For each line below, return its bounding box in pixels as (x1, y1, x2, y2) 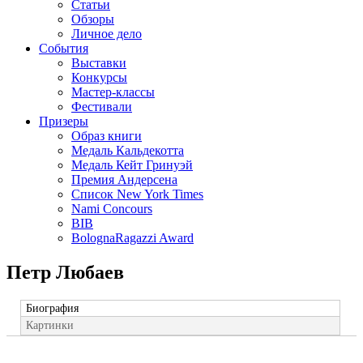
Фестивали (71, 100, 132, 113)
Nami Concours (71, 202, 152, 216)
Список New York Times (71, 187, 203, 201)
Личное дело (71, 27, 142, 41)
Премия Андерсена (71, 173, 177, 186)
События (39, 41, 88, 55)
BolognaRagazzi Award (71, 231, 194, 245)
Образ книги (71, 129, 142, 143)
